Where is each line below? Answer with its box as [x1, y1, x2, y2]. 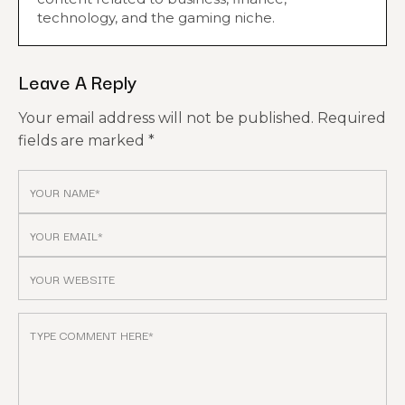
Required [317, 109, 386, 127]
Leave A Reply [18, 67, 137, 96]
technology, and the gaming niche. [37, 9, 275, 26]
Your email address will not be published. [18, 109, 314, 127]
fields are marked [18, 132, 148, 149]
